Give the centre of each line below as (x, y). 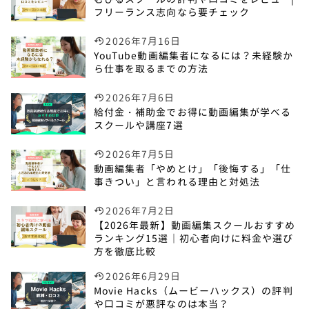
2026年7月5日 (140, 154)
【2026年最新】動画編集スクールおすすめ (195, 226)
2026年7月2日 (140, 211)
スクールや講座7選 (139, 126)
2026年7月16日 (143, 41)
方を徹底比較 (125, 252)
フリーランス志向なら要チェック (172, 12)
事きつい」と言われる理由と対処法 (177, 182)
